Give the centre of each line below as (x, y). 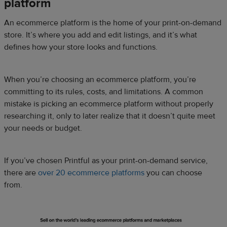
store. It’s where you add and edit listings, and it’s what (101, 35)
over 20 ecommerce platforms (91, 173)
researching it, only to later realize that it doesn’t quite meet (110, 116)
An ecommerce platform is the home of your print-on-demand (113, 23)
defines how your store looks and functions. (81, 47)
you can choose (173, 173)
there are (21, 173)
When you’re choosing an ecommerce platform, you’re (100, 79)
